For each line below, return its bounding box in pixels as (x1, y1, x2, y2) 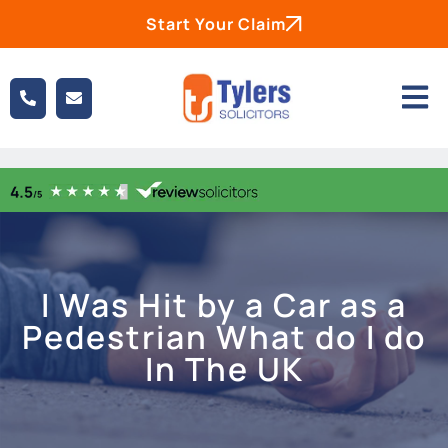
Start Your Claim (146, 13, 286, 35)
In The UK (144, 347, 304, 392)
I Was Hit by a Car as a (41, 283, 407, 328)
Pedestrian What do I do (21, 315, 427, 360)
